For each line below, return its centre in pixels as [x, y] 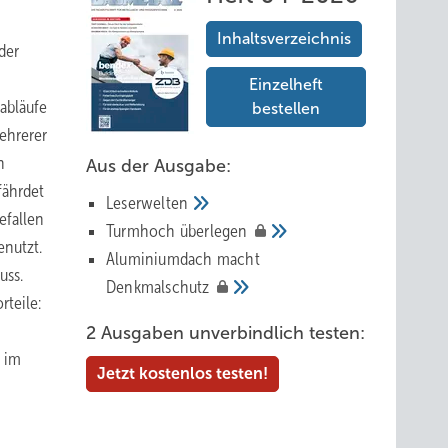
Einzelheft [286, 84]
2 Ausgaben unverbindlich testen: [225, 333]
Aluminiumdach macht [183, 259]
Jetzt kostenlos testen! [182, 373]
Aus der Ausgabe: [158, 166]
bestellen [286, 108]
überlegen [215, 231]
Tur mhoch [143, 231]
